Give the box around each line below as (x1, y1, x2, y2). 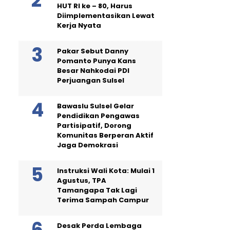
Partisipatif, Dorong (57, 121, 131, 130)
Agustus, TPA (57, 176, 106, 185)
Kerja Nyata (57, 21, 101, 30)
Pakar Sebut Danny (57, 46, 128, 56)
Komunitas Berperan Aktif (57, 130, 154, 140)
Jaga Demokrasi (57, 140, 118, 150)
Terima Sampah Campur (57, 195, 149, 205)
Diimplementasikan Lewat (57, 11, 155, 21)
